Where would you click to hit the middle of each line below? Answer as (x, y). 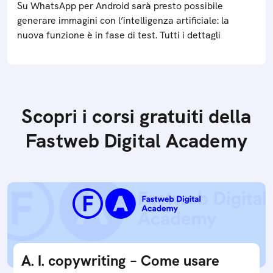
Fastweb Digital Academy (136, 141)
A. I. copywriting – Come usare (120, 261)
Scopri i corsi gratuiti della (136, 116)
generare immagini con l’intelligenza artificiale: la (123, 20)
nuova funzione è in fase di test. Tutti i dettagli (119, 35)
